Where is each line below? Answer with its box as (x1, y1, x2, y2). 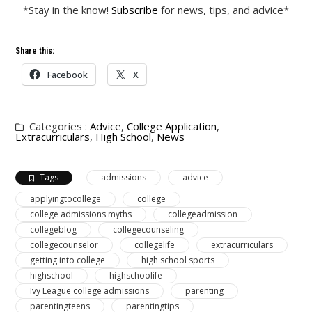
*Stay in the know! (23, 2, 111, 17)
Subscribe (111, 2, 158, 17)
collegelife (134, 238, 175, 251)
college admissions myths (30, 208, 132, 220)
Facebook (47, 68, 88, 81)
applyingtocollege (30, 192, 102, 205)
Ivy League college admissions (30, 284, 150, 297)
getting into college (30, 253, 106, 266)
